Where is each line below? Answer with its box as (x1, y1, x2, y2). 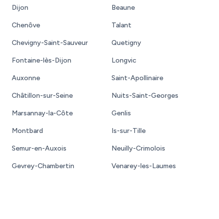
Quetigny (111, 38, 141, 47)
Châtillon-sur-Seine (12, 91, 73, 100)
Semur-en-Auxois (12, 144, 66, 153)
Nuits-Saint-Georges (111, 91, 178, 100)
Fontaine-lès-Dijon (12, 56, 71, 65)
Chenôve (12, 21, 40, 29)
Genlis (111, 109, 131, 117)
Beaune (111, 3, 135, 12)
